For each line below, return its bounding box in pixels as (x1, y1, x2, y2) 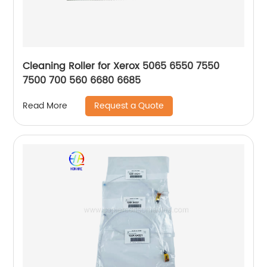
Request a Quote (94, 98, 164, 113)
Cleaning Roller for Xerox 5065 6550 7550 (23, 58, 220, 74)
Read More (23, 99, 68, 113)
